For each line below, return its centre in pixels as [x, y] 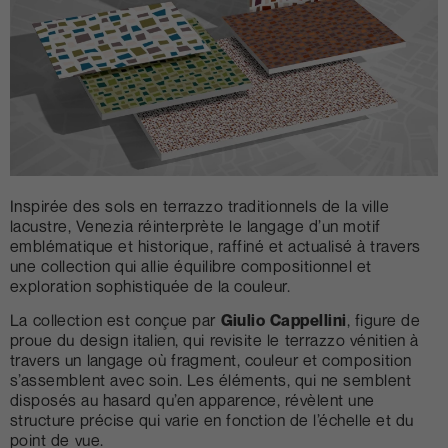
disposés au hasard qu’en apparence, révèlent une [192, 400]
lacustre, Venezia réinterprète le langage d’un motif [195, 225]
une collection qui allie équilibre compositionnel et [191, 265]
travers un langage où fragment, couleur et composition [211, 360]
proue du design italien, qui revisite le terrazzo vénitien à [214, 340]
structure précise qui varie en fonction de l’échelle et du [212, 420]
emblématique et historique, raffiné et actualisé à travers [215, 245]
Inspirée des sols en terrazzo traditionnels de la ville [200, 205]
